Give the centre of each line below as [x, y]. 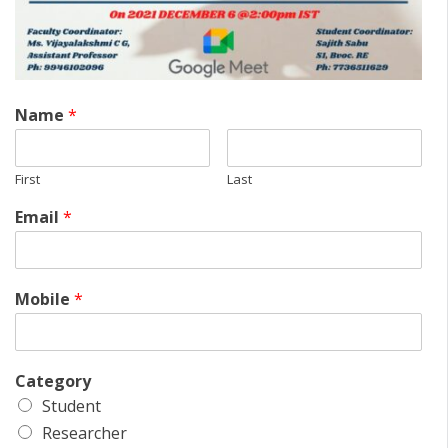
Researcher [84, 433]
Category [53, 381]
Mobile [44, 299]
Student [71, 406]
